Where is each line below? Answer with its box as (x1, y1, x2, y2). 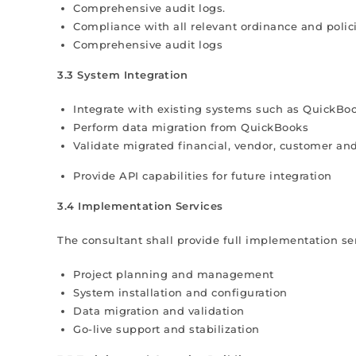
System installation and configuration (73, 286, 288, 299)
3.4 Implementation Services (57, 199, 223, 212)
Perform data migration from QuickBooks (73, 121, 308, 133)
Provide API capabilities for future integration (73, 169, 332, 182)
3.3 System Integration (57, 68, 188, 81)
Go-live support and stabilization (73, 323, 260, 335)
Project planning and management (73, 268, 274, 281)
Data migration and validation (73, 304, 245, 317)
